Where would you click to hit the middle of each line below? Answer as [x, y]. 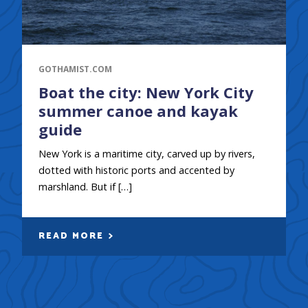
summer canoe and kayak [138, 110]
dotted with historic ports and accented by [136, 170]
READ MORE [73, 236]
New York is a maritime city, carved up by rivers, [146, 153]
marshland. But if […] [85, 186]
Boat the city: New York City [146, 92]
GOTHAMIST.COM [75, 69]
